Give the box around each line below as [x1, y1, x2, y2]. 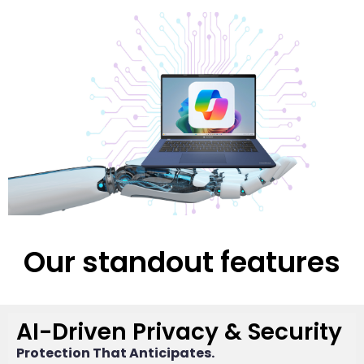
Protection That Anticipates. [16, 343, 214, 362]
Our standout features [24, 241, 340, 282]
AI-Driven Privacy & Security [16, 315, 342, 348]
